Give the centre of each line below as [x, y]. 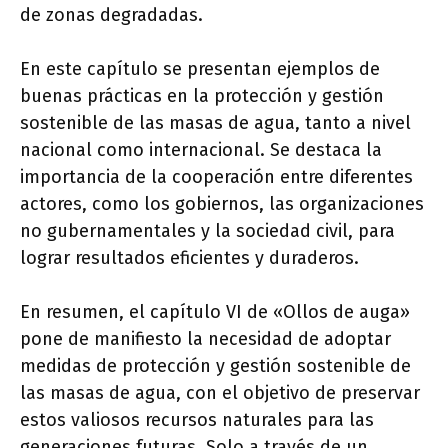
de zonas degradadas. [111, 15]
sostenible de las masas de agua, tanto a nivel [215, 123]
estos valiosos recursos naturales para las [197, 420]
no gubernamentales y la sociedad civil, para [207, 231]
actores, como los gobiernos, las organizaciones [222, 204]
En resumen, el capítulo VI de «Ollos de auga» [215, 312]
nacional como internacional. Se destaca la [201, 150]
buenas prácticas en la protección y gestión [202, 96]
